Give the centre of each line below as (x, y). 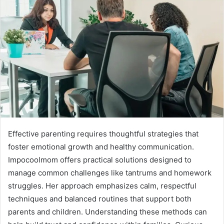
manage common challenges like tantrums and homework (110, 172)
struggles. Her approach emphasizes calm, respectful (102, 185)
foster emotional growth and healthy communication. (101, 146)
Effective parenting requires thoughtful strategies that (103, 133)
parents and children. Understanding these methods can (107, 211)
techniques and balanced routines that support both (100, 198)
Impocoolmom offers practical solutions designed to (100, 159)
